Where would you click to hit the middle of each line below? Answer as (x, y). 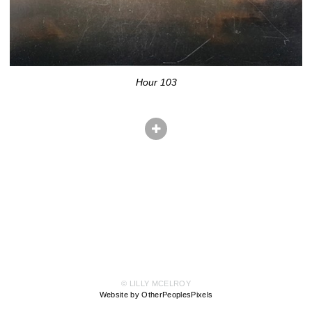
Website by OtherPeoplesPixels (156, 295)
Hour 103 (156, 82)
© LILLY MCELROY (156, 284)
